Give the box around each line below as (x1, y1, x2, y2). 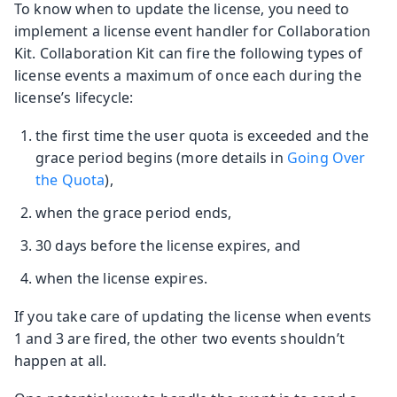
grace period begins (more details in (35, 147, 287, 167)
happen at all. (14, 350, 107, 370)
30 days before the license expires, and (35, 235, 301, 255)
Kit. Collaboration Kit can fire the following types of (14, 43, 363, 63)
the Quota (35, 169, 105, 190)
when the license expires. (35, 268, 207, 288)
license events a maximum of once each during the (14, 65, 362, 85)
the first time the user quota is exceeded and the (35, 125, 369, 145)
